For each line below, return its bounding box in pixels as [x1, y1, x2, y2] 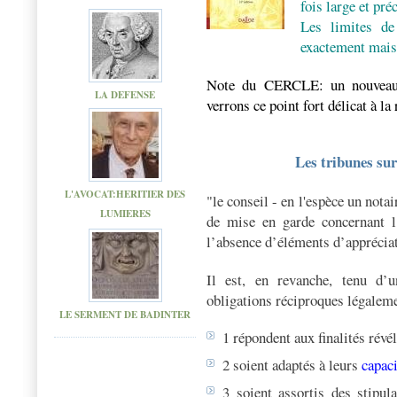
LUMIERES [99, 206, 151, 221]
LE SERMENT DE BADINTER [59, 307, 191, 322]
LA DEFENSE [95, 87, 155, 102]
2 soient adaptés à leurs [222, 354, 362, 376]
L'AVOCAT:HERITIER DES [65, 186, 185, 201]
